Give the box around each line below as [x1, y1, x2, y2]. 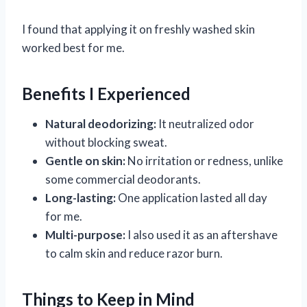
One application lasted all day [116, 190, 267, 205]
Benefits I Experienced [22, 83, 191, 103]
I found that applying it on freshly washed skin [22, 21, 255, 36]
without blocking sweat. [45, 134, 167, 149]
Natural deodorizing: [45, 116, 156, 131]
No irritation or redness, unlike [125, 153, 283, 168]
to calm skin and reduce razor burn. [45, 245, 223, 260]
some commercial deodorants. [45, 171, 201, 186]
